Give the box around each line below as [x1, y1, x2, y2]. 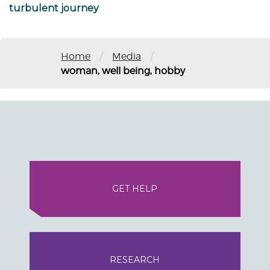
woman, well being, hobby [61, 64, 186, 77]
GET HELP [112, 183, 158, 195]
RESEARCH [110, 254, 160, 266]
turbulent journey [9, 2, 99, 14]
